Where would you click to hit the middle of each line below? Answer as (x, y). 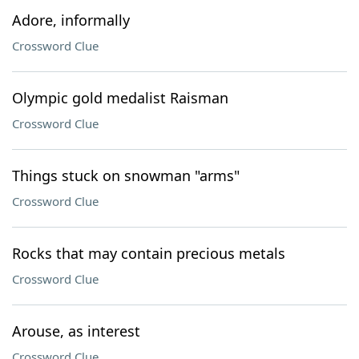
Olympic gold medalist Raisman (120, 98)
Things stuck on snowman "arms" (126, 175)
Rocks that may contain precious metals (149, 253)
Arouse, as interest (76, 331)
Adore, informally (71, 20)
